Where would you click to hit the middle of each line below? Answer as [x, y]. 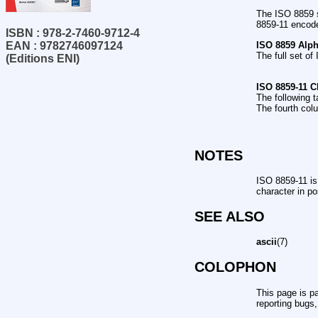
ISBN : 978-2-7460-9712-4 [73, 33]
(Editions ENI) [43, 58]
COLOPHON [235, 267]
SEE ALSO [229, 216]
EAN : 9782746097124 [64, 45]
